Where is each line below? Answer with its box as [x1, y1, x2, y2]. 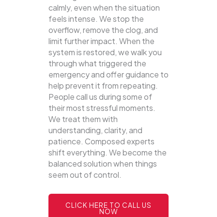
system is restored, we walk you [48, 47, 162, 58]
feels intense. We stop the [48, 14, 144, 24]
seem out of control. [48, 170, 122, 180]
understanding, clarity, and [48, 125, 142, 136]
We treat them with [48, 114, 118, 124]
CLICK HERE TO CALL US [65, 201, 152, 210]
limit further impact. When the [48, 36, 155, 46]
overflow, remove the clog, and [48, 25, 158, 35]
